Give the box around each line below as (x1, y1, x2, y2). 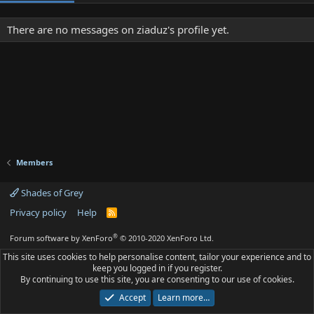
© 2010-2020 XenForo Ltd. (120, 233, 214, 243)
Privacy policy (10, 206, 67, 219)
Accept (118, 292, 146, 303)
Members (15, 157, 53, 168)
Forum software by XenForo (10, 233, 113, 243)
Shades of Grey (19, 186, 83, 199)
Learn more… (157, 292, 210, 303)
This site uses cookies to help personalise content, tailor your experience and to (3, 251, 311, 263)
